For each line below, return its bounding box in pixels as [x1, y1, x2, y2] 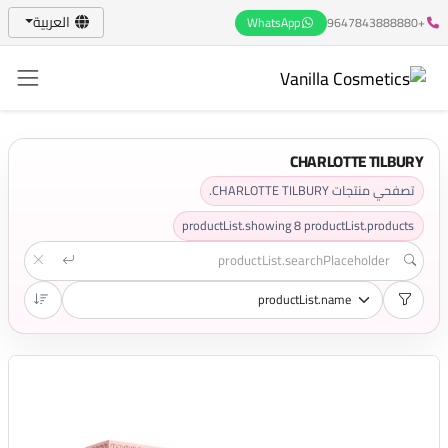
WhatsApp [247, 10, 300, 34]
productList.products [304, 213, 415, 237]
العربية [32, 9, 70, 35]
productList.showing [182, 213, 295, 237]
